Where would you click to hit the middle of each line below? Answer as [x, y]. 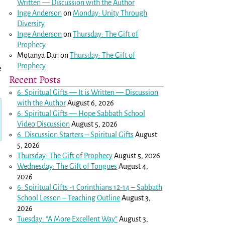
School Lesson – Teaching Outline [69, 198]
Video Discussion [44, 124]
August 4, [134, 166]
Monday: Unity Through [110, 13]
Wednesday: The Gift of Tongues [67, 166]
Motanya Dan [38, 55]
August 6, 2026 [91, 103]
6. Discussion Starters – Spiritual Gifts [76, 134]
